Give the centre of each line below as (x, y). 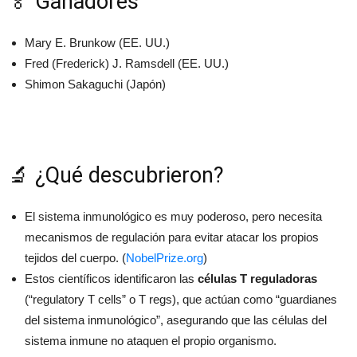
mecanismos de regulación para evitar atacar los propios (172, 237)
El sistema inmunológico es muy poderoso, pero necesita (173, 216)
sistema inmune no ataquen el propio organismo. (151, 340)
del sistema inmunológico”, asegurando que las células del (176, 320)
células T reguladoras (257, 278)
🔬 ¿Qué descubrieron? (116, 175)
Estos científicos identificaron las (111, 278)
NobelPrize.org (165, 257)
